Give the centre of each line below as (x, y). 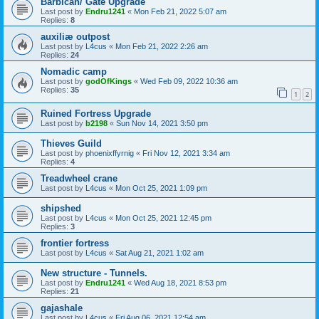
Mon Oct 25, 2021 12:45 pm (163, 218)
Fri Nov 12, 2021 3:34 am (186, 153)
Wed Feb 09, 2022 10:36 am (189, 82)
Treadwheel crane (79, 178)
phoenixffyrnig (110, 153)
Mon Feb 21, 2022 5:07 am (180, 12)
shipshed (61, 208)
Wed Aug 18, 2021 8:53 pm (180, 282)
